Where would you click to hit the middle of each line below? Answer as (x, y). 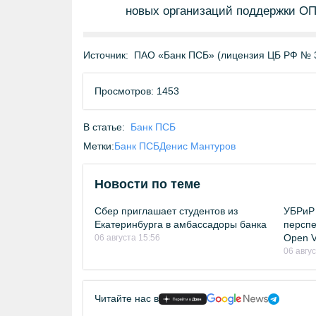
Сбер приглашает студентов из (166, 211)
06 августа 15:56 (127, 238)
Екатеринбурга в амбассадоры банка (181, 224)
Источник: (106, 55)
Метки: (99, 146)
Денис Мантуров (197, 146)
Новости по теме (147, 184)
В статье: (104, 127)
